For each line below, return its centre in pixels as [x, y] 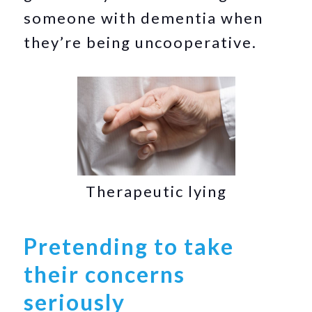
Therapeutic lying [156, 191]
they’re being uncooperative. [141, 42]
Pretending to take [129, 246]
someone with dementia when [144, 18]
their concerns [105, 274]
